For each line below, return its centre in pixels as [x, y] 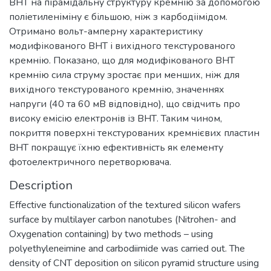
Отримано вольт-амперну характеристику [106, 31]
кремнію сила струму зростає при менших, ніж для [124, 75]
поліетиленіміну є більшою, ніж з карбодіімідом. [118, 17]
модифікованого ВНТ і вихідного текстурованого [122, 46]
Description [41, 185]
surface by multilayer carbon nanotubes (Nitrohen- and [122, 220]
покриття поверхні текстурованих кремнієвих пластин [134, 133]
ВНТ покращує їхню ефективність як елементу [116, 148]
